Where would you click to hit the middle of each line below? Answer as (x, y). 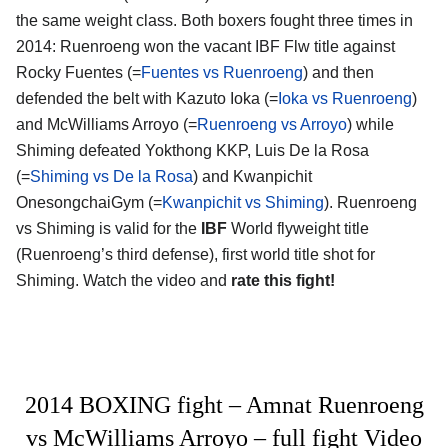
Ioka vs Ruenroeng (345, 98)
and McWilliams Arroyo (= (106, 124)
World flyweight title (300, 228)
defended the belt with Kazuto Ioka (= (147, 98)
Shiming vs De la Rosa (111, 176)
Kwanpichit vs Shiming (243, 202)
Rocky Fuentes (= (78, 72)
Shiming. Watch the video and (123, 280)
